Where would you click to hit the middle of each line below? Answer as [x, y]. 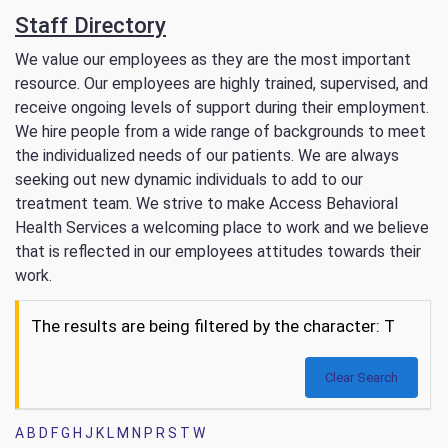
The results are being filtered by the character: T [213, 326]
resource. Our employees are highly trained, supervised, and [221, 84]
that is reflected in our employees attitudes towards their [218, 252]
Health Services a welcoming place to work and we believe [222, 228]
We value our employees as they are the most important [213, 60]
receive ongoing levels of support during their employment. [222, 108]
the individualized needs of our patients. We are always [207, 156]
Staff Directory [90, 25]
